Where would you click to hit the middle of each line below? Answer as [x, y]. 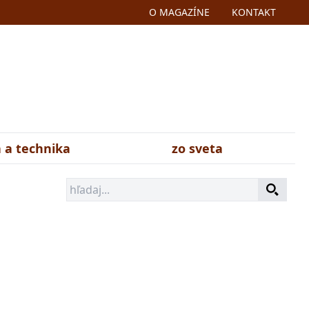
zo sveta [197, 148]
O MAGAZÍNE [179, 12]
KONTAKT [254, 12]
